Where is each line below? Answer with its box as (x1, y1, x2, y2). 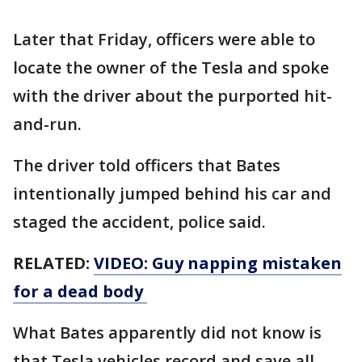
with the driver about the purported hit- (13, 84, 332, 107)
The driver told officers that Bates (13, 154, 280, 176)
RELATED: (13, 251, 94, 274)
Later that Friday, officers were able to (13, 27, 315, 50)
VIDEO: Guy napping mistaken (94, 251, 342, 274)
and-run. (13, 112, 86, 135)
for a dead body (13, 280, 147, 302)
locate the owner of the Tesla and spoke (13, 56, 329, 78)
